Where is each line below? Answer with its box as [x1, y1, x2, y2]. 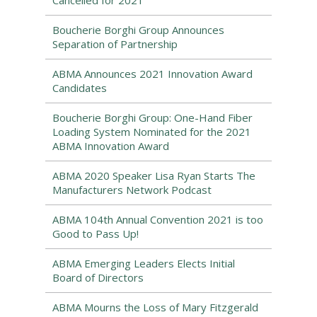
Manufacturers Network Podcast [52, 183, 212, 197]
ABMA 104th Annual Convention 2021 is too [52, 212, 263, 226]
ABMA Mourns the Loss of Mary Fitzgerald [52, 300, 258, 314]
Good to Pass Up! [52, 226, 139, 241]
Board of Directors [52, 270, 144, 284]
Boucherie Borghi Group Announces [52, 23, 224, 37]
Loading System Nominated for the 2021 [52, 125, 251, 139]
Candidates [52, 81, 107, 95]
